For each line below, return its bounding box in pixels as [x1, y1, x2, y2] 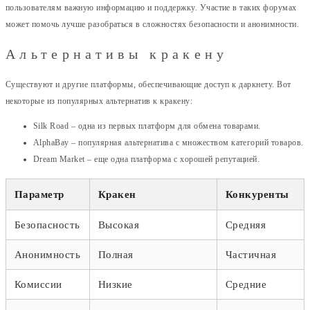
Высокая [98, 219, 140, 230]
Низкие [98, 278, 133, 290]
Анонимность [15, 248, 81, 260]
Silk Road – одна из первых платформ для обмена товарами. [33, 120, 261, 131]
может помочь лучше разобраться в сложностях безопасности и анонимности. [6, 19, 300, 29]
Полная [98, 248, 134, 260]
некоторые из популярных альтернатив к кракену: [6, 95, 193, 106]
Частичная [226, 248, 277, 260]
